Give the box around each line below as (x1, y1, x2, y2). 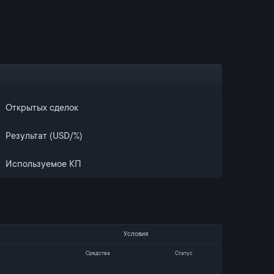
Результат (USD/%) (6, 130, 83, 141)
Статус (174, 249, 193, 257)
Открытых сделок (6, 102, 78, 113)
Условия (124, 229, 149, 238)
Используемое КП (6, 158, 81, 169)
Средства (85, 249, 110, 257)
